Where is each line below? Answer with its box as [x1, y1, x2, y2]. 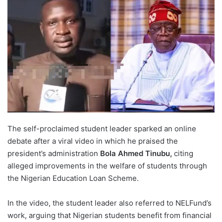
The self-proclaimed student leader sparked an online [7, 124, 196, 134]
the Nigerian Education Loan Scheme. [7, 173, 139, 183]
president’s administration [7, 149, 100, 159]
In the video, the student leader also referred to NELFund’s [7, 198, 212, 208]
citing [172, 149, 193, 159]
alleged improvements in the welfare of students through [7, 161, 207, 171]
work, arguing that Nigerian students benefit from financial [7, 211, 212, 221]
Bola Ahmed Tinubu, [100, 149, 172, 159]
